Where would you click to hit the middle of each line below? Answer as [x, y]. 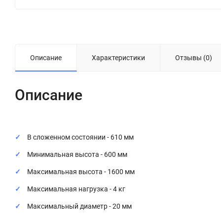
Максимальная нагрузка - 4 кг [76, 189]
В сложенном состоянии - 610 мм [80, 137]
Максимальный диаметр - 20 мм [79, 206]
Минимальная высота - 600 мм [77, 154]
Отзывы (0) [194, 57]
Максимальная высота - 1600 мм [81, 171]
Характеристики [118, 57]
